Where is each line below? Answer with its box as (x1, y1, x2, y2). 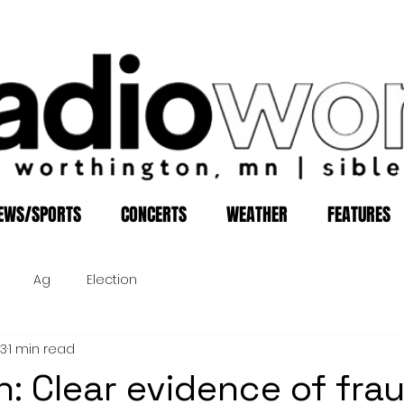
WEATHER (226, 201, 288, 228)
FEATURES (327, 201, 390, 228)
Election (87, 270, 137, 289)
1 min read (8, 339, 75, 358)
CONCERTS (121, 201, 187, 228)
